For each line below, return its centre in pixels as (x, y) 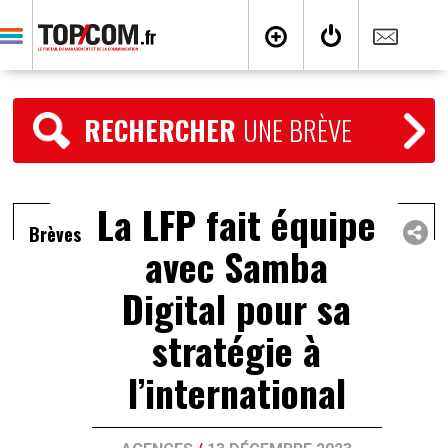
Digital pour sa (237, 308)
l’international (236, 392)
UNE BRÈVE (298, 130)
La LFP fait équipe (237, 224)
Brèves (55, 234)
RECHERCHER (164, 130)
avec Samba (237, 266)
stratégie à (237, 350)
